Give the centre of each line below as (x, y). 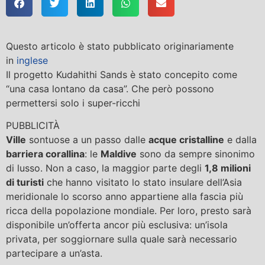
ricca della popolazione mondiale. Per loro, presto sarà (129, 211)
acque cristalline (186, 140)
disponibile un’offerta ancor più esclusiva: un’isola (117, 225)
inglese (32, 61)
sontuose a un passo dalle (87, 140)
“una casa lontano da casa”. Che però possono (110, 89)
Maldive (119, 154)
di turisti (25, 182)
